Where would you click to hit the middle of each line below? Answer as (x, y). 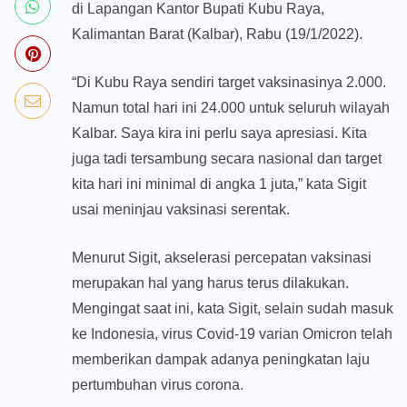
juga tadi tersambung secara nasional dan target (227, 159)
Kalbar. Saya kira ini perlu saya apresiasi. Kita (219, 134)
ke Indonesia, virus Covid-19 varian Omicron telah (232, 334)
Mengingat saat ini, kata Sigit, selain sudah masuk (233, 309)
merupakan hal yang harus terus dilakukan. (210, 283)
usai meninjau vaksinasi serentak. (181, 210)
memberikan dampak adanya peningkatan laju (221, 360)
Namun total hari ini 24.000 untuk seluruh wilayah (231, 108)
